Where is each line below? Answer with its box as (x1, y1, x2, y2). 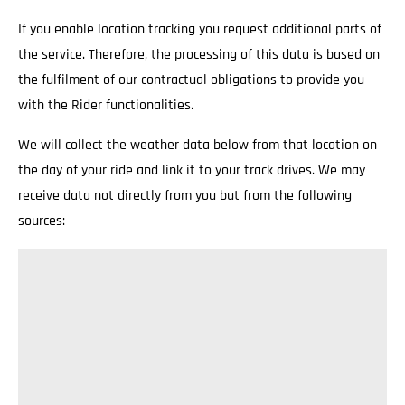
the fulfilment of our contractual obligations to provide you (18, 71, 364, 89)
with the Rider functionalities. (18, 96, 193, 115)
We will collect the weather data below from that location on (18, 136, 377, 155)
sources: (18, 212, 65, 231)
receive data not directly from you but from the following (18, 186, 352, 205)
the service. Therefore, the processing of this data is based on (18, 45, 380, 64)
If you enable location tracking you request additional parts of (18, 20, 381, 39)
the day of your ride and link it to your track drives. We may (18, 161, 365, 180)
